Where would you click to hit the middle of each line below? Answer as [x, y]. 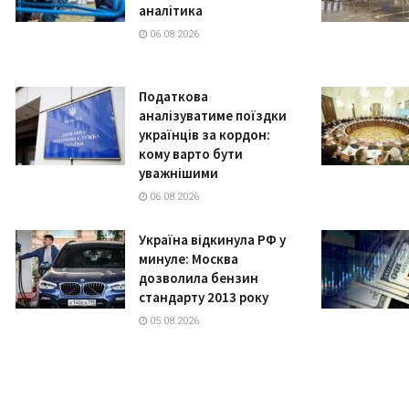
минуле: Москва [189, 259]
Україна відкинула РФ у [212, 240]
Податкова [173, 97]
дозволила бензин [199, 278]
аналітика [171, 11]
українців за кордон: [204, 135]
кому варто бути [191, 154]
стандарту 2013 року [204, 298]
